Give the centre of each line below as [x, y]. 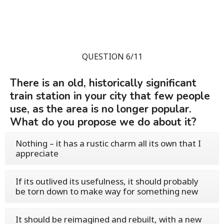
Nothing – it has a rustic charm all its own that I [108, 143]
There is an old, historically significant [103, 83]
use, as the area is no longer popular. [101, 109]
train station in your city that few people [110, 96]
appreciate [37, 153]
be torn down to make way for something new [107, 191]
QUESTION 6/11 [112, 57]
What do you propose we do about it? [103, 122]
